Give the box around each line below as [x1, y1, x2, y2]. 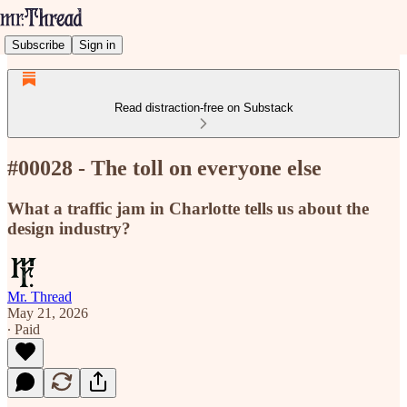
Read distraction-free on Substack [114, 101, 293, 114]
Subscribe [12, 37, 65, 52]
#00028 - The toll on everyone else [7, 155, 322, 180]
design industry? [7, 218, 131, 238]
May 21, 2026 [7, 304, 88, 321]
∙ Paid [7, 321, 40, 337]
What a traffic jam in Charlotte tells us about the [7, 198, 369, 218]
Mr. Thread [7, 288, 72, 304]
